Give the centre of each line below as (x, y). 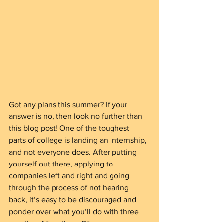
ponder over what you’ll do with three (75, 211)
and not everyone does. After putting (74, 152)
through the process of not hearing (70, 188)
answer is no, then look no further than (77, 116)
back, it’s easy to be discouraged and (74, 199)
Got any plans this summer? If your (69, 104)
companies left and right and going (70, 176)
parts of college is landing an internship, (79, 140)
